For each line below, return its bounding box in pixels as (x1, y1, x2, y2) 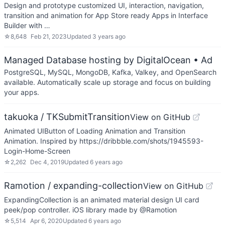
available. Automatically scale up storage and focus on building (4, 78, 211, 86)
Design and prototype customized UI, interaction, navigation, (4, 1, 204, 10)
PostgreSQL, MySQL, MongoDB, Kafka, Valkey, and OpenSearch (4, 68, 216, 76)
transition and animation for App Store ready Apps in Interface (4, 11, 208, 20)
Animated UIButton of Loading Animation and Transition (4, 127, 185, 135)
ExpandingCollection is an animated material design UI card (4, 195, 199, 204)
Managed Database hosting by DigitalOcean (4, 55, 191, 65)
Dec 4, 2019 (30, 158, 64, 166)
